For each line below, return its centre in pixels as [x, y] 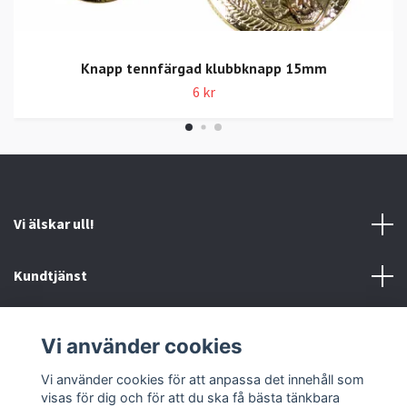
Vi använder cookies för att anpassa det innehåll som [202, 379]
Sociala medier [63, 379]
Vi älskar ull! [54, 224]
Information [55, 328]
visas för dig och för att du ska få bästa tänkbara [190, 397]
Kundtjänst [50, 276]
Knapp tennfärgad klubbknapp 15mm [203, 69]
